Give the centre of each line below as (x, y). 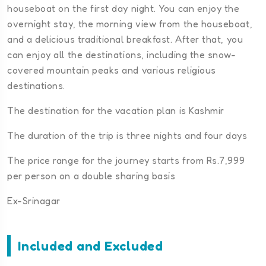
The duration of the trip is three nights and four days (127, 136)
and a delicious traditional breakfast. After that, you (125, 39)
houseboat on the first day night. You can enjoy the (123, 9)
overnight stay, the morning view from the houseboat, (130, 24)
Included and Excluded (91, 246)
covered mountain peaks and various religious (112, 70)
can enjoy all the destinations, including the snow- (122, 55)
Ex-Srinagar (34, 201)
